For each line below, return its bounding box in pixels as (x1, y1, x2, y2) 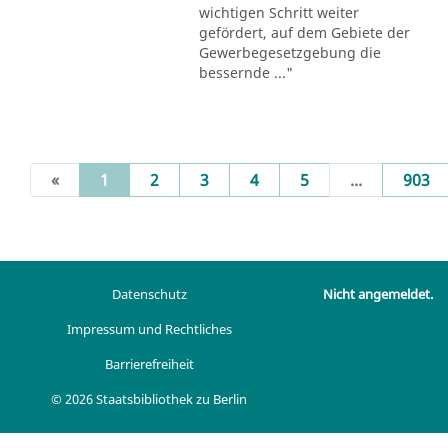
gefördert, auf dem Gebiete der (198, 22, 410, 42)
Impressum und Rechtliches (66, 320, 232, 338)
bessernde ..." (198, 62, 293, 82)
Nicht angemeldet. (322, 285, 433, 304)
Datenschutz (111, 285, 187, 303)
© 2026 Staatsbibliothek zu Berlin (51, 390, 248, 408)
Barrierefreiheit (104, 355, 194, 373)
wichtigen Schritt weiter (198, 2, 359, 22)
